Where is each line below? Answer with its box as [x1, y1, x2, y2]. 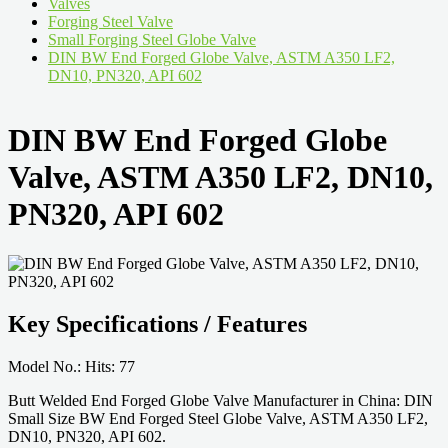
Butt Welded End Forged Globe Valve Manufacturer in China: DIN [8, 391, 433, 409]
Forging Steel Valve [48, 13, 173, 30]
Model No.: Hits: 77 [8, 357, 135, 375]
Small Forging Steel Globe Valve [48, 31, 256, 48]
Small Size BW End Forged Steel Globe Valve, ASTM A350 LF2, [8, 409, 428, 427]
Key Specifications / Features [8, 310, 307, 337]
